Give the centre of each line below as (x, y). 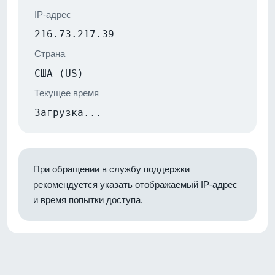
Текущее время (67, 93)
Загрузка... (68, 112)
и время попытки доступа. (88, 199)
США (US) (59, 73)
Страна (50, 53)
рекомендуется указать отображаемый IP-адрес (135, 184)
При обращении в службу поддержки (111, 169)
